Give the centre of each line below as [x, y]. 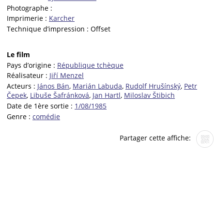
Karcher [62, 18]
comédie [46, 116]
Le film [18, 54]
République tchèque [90, 65]
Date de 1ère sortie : [41, 106]
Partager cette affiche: [156, 138]
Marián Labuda [97, 86]
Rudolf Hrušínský [153, 86]
